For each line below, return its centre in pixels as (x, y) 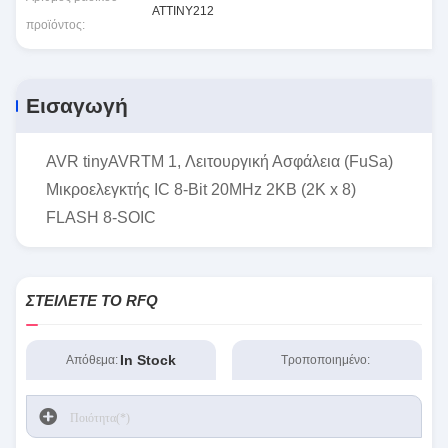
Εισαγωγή (77, 105)
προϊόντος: (55, 25)
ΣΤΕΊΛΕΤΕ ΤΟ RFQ (92, 300)
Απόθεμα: (92, 360)
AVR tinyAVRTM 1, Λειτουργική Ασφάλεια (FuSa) (219, 161)
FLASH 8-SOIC (101, 217)
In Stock (148, 360)
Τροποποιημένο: (326, 360)
